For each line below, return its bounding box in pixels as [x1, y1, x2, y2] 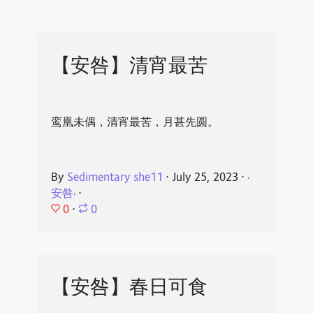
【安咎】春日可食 [50, 273, 208, 305]
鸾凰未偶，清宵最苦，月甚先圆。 [50, 115, 219, 133]
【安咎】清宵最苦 [50, 52, 208, 83]
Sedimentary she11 [66, 170, 163, 187]
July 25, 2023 [171, 170, 238, 187]
